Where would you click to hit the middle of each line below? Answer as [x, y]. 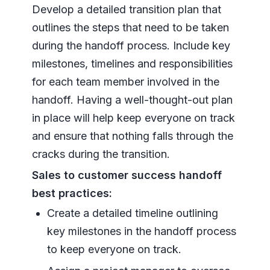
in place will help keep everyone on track [133, 118]
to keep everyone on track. [114, 249]
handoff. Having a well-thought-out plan [132, 99]
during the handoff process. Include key [131, 45]
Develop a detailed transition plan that [126, 9]
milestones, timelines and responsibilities [132, 63]
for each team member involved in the [125, 81]
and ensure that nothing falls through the [132, 136]
